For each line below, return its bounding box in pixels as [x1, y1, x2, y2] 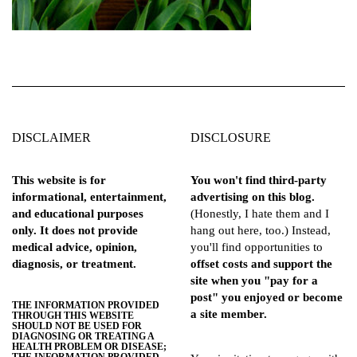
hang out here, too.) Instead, [190, 224, 331, 237]
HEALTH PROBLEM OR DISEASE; [12, 341, 167, 353]
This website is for [12, 174, 106, 187]
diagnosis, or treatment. [12, 257, 136, 271]
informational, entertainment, [12, 190, 167, 204]
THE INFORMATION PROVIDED [12, 300, 159, 312]
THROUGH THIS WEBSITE [12, 310, 134, 322]
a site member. [190, 308, 267, 321]
